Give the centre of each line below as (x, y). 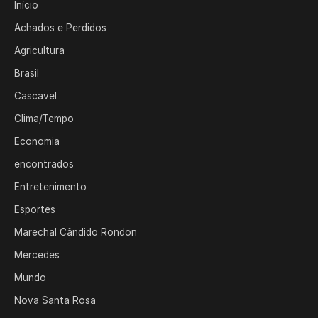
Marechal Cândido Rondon (76, 232)
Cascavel (35, 96)
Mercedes (37, 255)
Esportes (35, 209)
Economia (37, 141)
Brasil (27, 73)
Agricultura (39, 50)
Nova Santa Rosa (55, 300)
